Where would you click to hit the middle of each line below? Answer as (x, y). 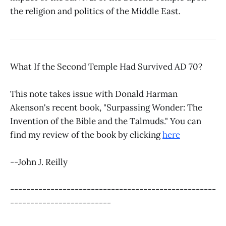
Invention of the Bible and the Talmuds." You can (106, 121)
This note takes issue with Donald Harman (94, 94)
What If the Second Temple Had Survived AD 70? (106, 66)
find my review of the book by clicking (86, 134)
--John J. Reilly (39, 162)
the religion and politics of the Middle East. (95, 11)
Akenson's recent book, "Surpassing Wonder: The (106, 107)
